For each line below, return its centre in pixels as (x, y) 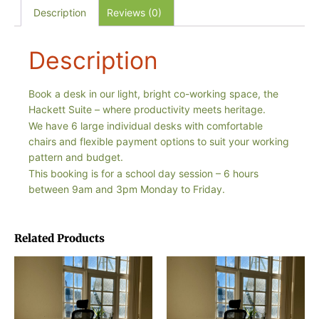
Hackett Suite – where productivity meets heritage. (147, 110)
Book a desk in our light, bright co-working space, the (153, 94)
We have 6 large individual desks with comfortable (146, 126)
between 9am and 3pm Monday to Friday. (127, 189)
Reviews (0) (135, 13)
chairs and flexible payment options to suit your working (159, 142)
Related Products (59, 239)
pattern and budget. (76, 157)
